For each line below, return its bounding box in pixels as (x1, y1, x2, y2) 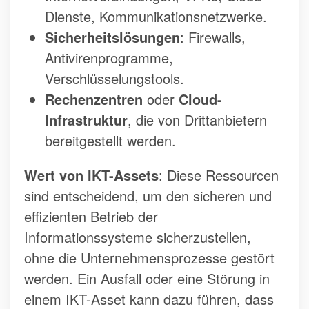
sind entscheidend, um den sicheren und (24, 186, 272, 206)
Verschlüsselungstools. (45, 68, 184, 89)
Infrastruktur (45, 110, 128, 130)
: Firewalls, (180, 27, 246, 48)
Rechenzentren (45, 89, 143, 110)
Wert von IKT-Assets (24, 165, 159, 186)
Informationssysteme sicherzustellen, (24, 227, 251, 248)
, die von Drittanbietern (128, 110, 267, 130)
